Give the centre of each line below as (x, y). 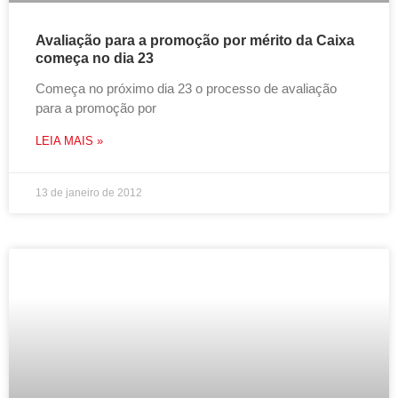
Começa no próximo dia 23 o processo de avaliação (186, 88)
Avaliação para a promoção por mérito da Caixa (195, 40)
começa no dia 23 (95, 58)
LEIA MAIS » (69, 141)
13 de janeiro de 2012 (89, 193)
